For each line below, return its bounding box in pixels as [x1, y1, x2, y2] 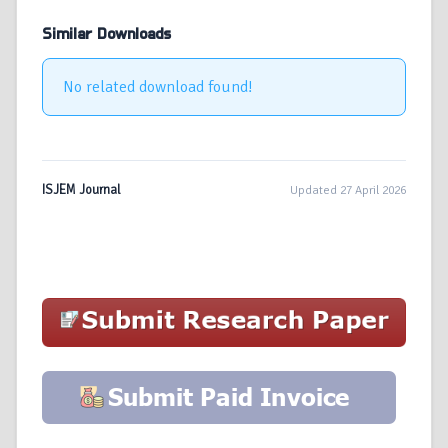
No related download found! [63, 77, 253, 98]
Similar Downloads [42, 26, 171, 43]
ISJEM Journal [42, 182, 121, 199]
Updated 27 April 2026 [290, 182, 406, 198]
